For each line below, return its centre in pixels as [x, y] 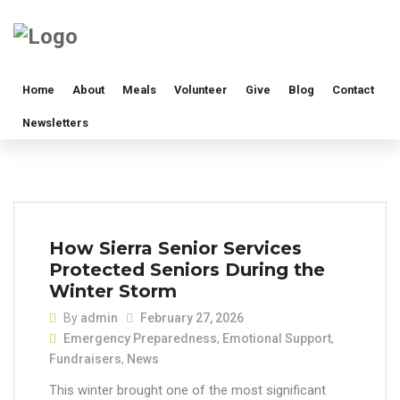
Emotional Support [277, 338]
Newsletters [55, 123]
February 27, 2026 [192, 317]
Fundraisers [85, 358]
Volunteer [201, 90]
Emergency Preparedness [140, 338]
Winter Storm [113, 292]
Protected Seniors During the [187, 270]
